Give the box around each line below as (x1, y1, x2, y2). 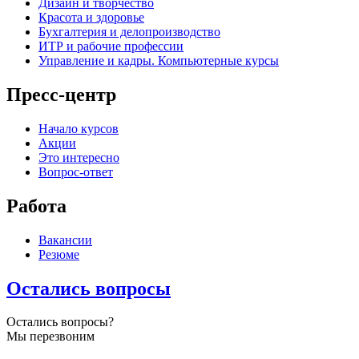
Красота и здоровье (38, 10, 144, 24)
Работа (6, 195, 67, 216)
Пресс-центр (6, 83, 116, 105)
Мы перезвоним (6, 329, 95, 344)
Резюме (38, 247, 79, 261)
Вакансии (38, 232, 92, 247)
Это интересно (38, 150, 119, 164)
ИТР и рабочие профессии (38, 38, 184, 53)
